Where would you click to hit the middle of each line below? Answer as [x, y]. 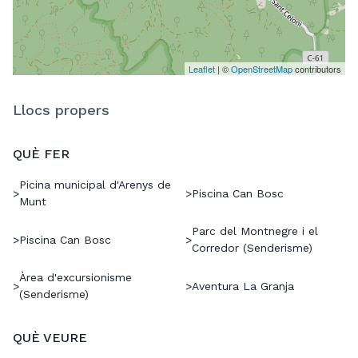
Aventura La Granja [243, 286]
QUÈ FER [41, 154]
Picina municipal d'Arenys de [95, 185]
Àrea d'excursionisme [76, 278]
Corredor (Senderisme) [252, 248]
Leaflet [202, 69]
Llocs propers [61, 110]
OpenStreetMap [262, 69]
